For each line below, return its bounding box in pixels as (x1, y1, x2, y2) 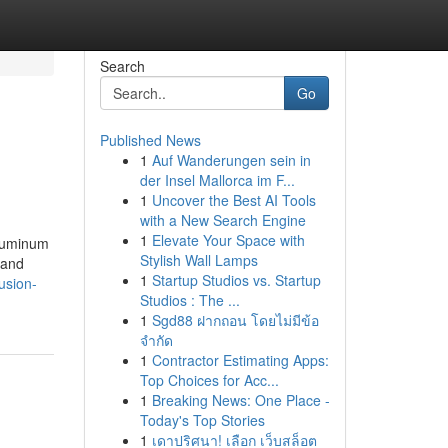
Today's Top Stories (139, 410, 265, 430)
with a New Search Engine (139, 210, 306, 230)
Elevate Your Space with (151, 230, 305, 250)
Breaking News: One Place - (151, 390, 330, 410)
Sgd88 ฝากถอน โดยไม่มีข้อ (151, 310, 319, 330)
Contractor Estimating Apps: (151, 350, 329, 370)
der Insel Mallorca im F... (139, 170, 295, 190)
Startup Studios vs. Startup (151, 270, 321, 290)
